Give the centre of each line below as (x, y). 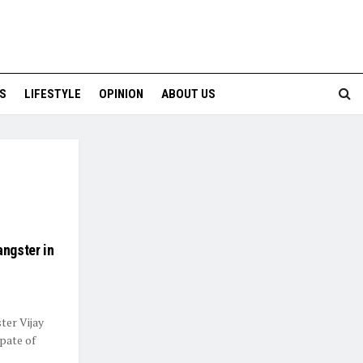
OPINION (121, 94)
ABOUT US (188, 94)
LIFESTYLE (52, 94)
